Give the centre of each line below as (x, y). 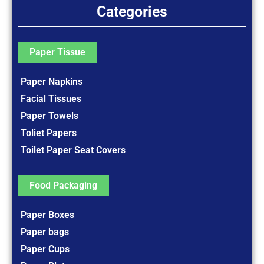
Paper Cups (45, 249)
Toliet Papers (49, 133)
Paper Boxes (47, 214)
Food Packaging (63, 185)
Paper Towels (49, 115)
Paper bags (45, 232)
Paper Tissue (57, 52)
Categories (132, 11)
